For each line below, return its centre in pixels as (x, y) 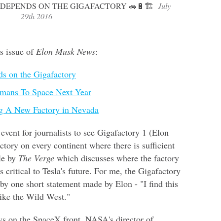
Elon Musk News (66, 51)
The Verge (36, 158)
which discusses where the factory (117, 158)
